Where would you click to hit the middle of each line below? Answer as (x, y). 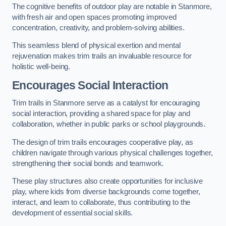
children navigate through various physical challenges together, (112, 153)
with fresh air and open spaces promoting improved (94, 17)
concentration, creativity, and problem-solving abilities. (98, 27)
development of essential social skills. (73, 213)
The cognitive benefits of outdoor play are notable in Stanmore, (112, 6)
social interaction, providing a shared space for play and (101, 114)
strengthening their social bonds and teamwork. (88, 163)
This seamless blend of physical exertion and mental (96, 46)
